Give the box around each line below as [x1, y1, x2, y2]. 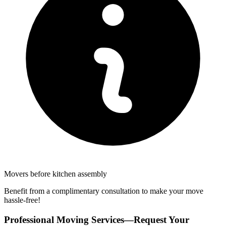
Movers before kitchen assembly [4, 169, 107, 179]
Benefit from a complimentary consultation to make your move [4, 187, 203, 196]
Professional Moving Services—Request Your [4, 214, 189, 225]
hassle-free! [4, 196, 40, 205]
